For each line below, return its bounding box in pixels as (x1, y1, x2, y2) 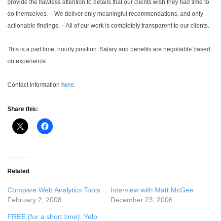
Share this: (7, 106, 38, 112)
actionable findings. (7, 22, 60, 29)
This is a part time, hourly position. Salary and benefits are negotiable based (7, 46, 210, 53)
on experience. (7, 58, 47, 65)
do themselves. (7, 10, 48, 17)
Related (7, 168, 29, 175)
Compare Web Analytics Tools (7, 186, 100, 194)
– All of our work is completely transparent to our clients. (60, 22, 209, 29)
